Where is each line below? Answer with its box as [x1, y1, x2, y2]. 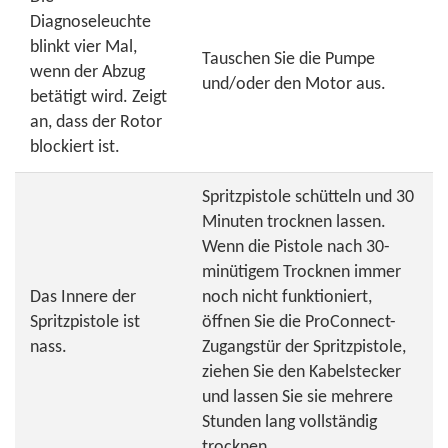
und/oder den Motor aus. [202, 75, 386, 94]
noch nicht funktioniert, [202, 288, 372, 307]
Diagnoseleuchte [30, 13, 151, 32]
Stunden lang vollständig [202, 413, 377, 432]
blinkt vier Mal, [30, 38, 137, 57]
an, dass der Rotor [30, 113, 162, 132]
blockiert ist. [30, 138, 120, 157]
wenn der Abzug [30, 63, 145, 82]
